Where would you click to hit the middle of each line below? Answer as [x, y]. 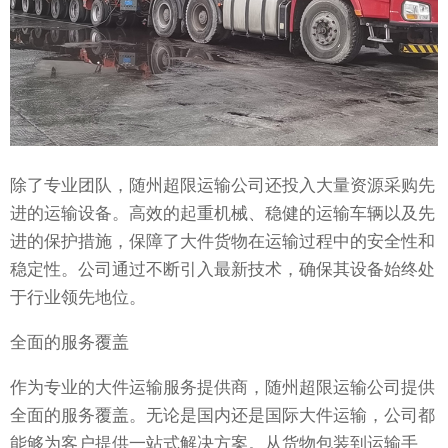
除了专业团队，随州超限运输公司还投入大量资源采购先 [222, 186]
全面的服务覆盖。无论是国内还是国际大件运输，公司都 [222, 416]
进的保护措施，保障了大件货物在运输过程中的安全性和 [222, 242]
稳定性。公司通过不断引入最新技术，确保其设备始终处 [222, 270]
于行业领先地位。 [78, 298]
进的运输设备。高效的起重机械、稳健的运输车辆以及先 [222, 214]
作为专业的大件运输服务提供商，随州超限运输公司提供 [222, 388]
